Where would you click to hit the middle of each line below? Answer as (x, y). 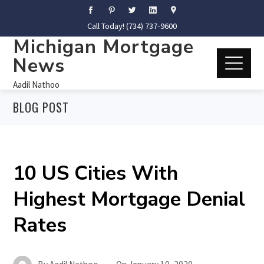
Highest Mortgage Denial (129, 199)
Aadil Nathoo (37, 84)
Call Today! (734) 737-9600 (132, 26)
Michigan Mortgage (104, 47)
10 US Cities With (96, 173)
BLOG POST (41, 107)
